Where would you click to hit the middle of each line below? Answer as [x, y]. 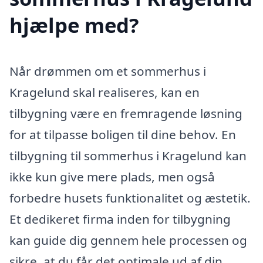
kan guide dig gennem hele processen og [128, 240]
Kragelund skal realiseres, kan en [104, 92]
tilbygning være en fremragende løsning [126, 113]
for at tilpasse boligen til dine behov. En [123, 134]
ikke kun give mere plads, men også [112, 176]
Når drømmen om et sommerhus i [108, 71]
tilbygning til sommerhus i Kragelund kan [128, 155]
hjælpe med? [74, 25]
